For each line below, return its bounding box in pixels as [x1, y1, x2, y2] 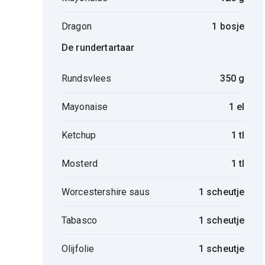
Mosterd [62, 157, 98, 169]
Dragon [62, 21, 92, 32]
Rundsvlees [62, 72, 112, 84]
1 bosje [212, 21, 245, 32]
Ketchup [62, 129, 96, 141]
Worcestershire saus [62, 186, 150, 198]
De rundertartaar [62, 42, 135, 53]
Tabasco [62, 214, 98, 226]
